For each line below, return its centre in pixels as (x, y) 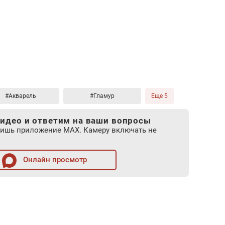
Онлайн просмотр (54, 160)
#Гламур (102, 96)
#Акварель (20, 96)
